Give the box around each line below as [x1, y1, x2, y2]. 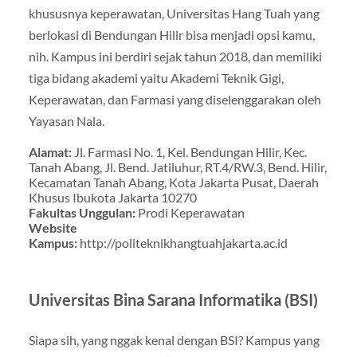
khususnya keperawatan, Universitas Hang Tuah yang [28, 5, 320, 21]
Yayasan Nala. [28, 112, 104, 128]
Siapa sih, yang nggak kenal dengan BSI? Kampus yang [28, 332, 320, 348]
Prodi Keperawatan [137, 205, 245, 221]
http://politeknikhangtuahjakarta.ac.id [79, 235, 288, 251]
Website [28, 220, 77, 236]
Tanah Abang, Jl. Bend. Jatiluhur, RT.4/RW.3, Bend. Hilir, [28, 159, 327, 175]
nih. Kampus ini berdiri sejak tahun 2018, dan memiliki [28, 48, 322, 64]
